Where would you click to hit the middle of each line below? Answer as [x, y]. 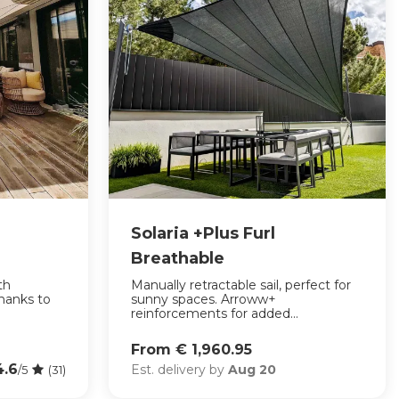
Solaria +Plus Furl [203, 234]
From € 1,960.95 [191, 349]
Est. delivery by [179, 369]
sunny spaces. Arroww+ [203, 300]
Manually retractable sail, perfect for [240, 285]
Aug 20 [252, 369]
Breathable [177, 259]
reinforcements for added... [214, 314]
